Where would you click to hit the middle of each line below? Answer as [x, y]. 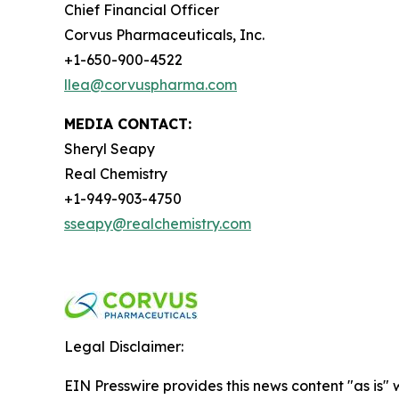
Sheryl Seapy [110, 148]
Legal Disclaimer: [124, 346]
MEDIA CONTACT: [128, 123]
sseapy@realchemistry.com [158, 223]
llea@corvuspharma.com [151, 84]
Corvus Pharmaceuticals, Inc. [164, 34]
